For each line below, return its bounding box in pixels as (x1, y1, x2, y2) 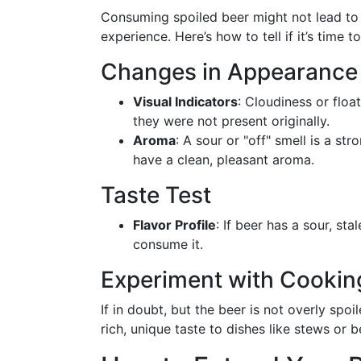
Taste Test (101, 181, 211, 209)
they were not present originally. (133, 113, 330, 129)
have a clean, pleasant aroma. (133, 151, 314, 168)
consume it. (133, 236, 203, 252)
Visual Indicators (133, 93, 238, 110)
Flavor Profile (133, 217, 216, 233)
